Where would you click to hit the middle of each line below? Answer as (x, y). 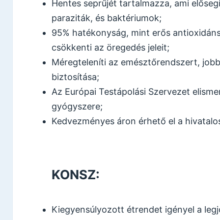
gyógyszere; (77, 106)
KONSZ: (76, 175)
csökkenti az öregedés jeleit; (111, 47)
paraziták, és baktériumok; (107, 18)
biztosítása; (76, 77)
